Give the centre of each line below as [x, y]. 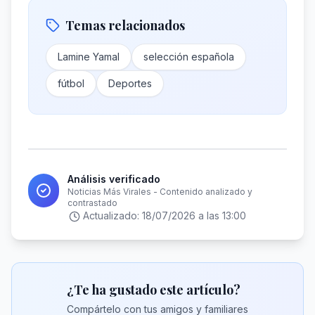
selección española [189, 57]
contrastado [93, 203]
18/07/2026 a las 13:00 [194, 216]
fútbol [71, 83]
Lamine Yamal [89, 57]
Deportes [130, 83]
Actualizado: [112, 216]
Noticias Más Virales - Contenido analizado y [160, 192]
